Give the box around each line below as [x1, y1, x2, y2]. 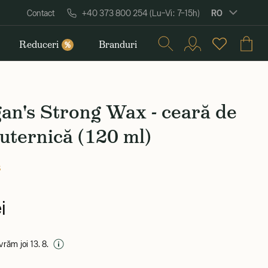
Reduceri [19, 38, 59, 51]
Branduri [98, 38, 137, 51]
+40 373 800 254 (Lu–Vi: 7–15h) [82, 8, 200, 18]
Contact [27, 8, 54, 18]
